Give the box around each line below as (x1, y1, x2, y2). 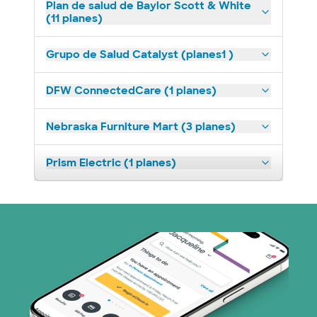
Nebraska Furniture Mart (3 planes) (46, 120, 236, 134)
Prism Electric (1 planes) (46, 156, 176, 170)
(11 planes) (46, 11, 103, 25)
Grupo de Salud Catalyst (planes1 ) (46, 47, 234, 62)
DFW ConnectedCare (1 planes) (46, 83, 217, 98)
